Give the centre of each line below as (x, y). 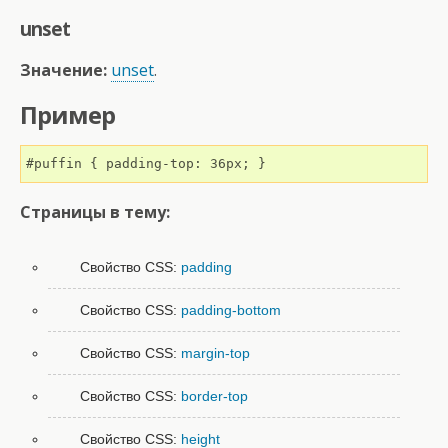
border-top (215, 396)
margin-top (216, 353)
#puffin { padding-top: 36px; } (146, 163)
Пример (67, 114)
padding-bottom (231, 310)
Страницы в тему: (95, 212)
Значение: (63, 70)
